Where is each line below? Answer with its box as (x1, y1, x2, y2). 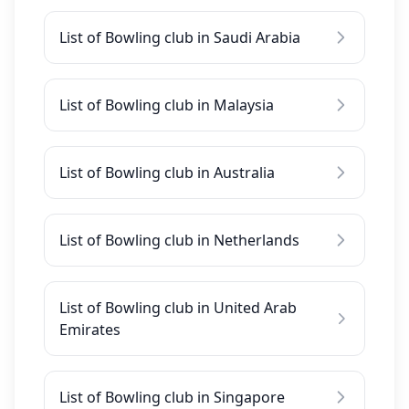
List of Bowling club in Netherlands (59, 230, 299, 250)
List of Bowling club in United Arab (59, 298, 297, 318)
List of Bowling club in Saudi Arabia (59, 27, 300, 47)
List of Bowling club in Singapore (59, 387, 285, 407)
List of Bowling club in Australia (59, 163, 275, 183)
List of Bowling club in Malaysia (59, 95, 274, 115)
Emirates (59, 320, 121, 340)
